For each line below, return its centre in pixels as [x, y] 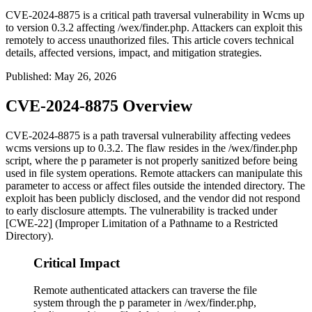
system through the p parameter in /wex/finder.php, [145, 302]
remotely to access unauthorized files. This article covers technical [150, 40]
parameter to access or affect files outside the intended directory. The [155, 186]
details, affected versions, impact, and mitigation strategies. [134, 53]
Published [27, 77]
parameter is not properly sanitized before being [192, 161]
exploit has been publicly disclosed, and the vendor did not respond [153, 198]
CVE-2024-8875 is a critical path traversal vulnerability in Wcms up [155, 15]
